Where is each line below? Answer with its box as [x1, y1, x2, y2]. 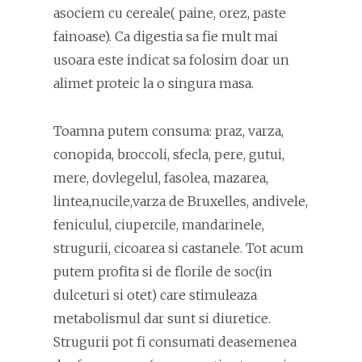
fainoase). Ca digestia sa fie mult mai [53, 28, 278, 44]
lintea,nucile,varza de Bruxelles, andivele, [53, 193, 308, 209]
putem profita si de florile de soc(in [53, 263, 272, 280]
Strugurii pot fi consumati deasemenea [53, 334, 297, 350]
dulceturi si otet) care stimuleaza [53, 287, 257, 303]
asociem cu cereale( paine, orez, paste [53, 5, 286, 21]
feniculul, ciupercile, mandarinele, [53, 217, 264, 233]
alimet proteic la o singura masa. [53, 75, 254, 91]
